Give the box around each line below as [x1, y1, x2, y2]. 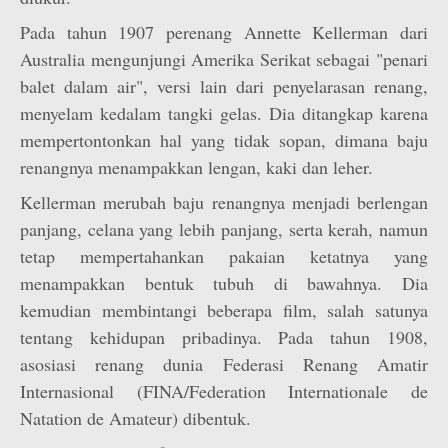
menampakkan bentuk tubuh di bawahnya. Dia [20, 271, 428, 295]
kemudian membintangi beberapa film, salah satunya [20, 298, 428, 322]
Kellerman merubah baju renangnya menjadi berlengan [20, 190, 428, 214]
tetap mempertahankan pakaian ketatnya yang [20, 244, 428, 268]
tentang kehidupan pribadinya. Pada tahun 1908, [20, 325, 428, 349]
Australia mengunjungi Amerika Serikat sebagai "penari [20, 47, 428, 71]
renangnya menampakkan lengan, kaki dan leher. [20, 155, 373, 179]
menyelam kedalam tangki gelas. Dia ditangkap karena [20, 101, 428, 125]
